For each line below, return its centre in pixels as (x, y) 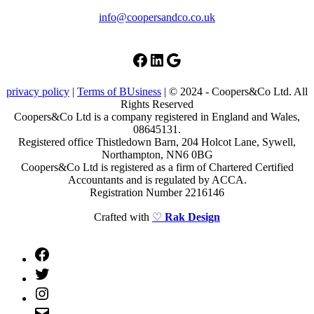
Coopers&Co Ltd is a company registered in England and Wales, (157, 117)
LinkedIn (152, 59)
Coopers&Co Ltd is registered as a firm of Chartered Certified (157, 168)
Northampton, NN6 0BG (157, 155)
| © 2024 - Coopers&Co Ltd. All (234, 92)
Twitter (66, 271)
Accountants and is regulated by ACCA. (157, 180)
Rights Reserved (157, 104)
